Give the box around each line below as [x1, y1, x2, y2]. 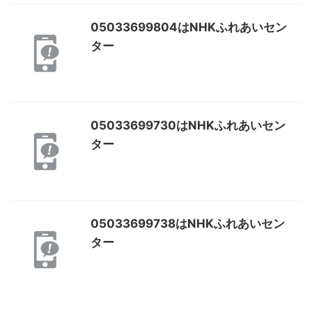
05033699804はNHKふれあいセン [91, 19, 287, 34]
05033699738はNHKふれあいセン [91, 216, 285, 231]
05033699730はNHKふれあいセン [91, 118, 286, 132]
